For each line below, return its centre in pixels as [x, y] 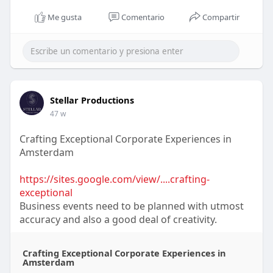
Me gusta [65, 17]
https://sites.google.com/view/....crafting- [114, 179]
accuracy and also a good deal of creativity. [118, 220]
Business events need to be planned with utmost [131, 206]
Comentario [143, 17]
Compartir [221, 17]
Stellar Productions [92, 100]
